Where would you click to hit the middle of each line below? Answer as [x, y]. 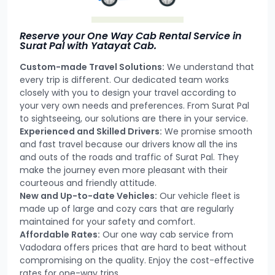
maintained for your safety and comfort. [107, 221]
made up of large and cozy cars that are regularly [127, 208]
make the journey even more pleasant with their [124, 170]
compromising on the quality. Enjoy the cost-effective [137, 260]
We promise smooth [207, 131]
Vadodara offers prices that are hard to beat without [133, 247]
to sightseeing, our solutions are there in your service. [134, 118]
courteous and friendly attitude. [88, 183]
